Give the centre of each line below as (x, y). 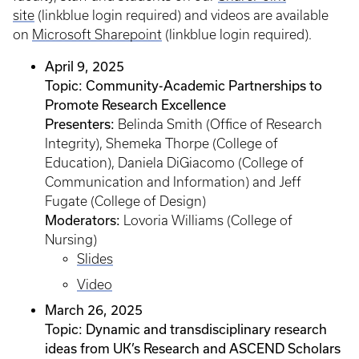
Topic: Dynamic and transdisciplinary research (186, 329)
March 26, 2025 (94, 310)
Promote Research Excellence (135, 105)
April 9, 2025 (85, 66)
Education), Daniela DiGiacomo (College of (174, 163)
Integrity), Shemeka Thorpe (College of (161, 143)
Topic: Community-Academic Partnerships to (184, 85)
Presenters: (80, 124)
